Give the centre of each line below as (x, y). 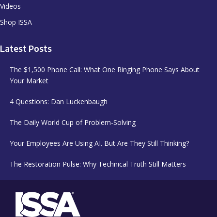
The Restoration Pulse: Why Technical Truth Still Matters (98, 164)
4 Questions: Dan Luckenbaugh (59, 101)
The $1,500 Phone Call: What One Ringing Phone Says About (105, 69)
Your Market (29, 80)
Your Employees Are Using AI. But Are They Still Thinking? (99, 143)
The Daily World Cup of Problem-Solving (73, 122)
